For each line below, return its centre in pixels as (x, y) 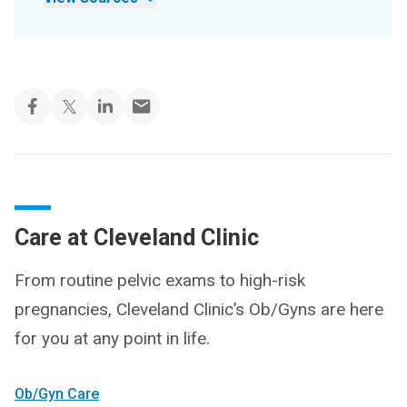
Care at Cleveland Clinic (137, 238)
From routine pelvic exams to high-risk (160, 281)
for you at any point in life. (112, 339)
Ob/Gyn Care (57, 394)
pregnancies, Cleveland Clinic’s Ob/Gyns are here (199, 310)
